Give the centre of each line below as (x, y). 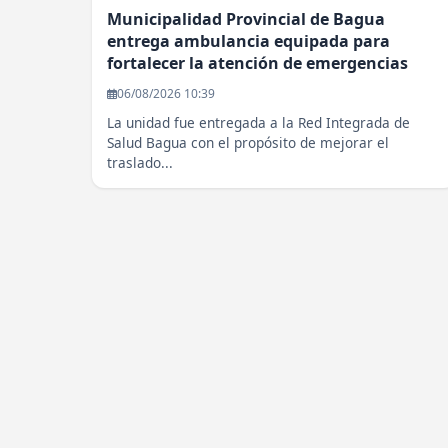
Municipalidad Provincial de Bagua (246, 19)
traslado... (140, 163)
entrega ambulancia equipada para (248, 41)
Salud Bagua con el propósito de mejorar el (248, 143)
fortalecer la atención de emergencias (257, 63)
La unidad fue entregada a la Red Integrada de (258, 123)
